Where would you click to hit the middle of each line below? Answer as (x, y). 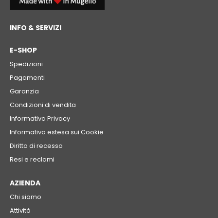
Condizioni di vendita (43, 105)
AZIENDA (25, 183)
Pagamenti (27, 78)
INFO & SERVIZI (36, 27)
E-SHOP (23, 50)
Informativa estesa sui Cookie (57, 132)
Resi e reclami (32, 160)
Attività (20, 211)
